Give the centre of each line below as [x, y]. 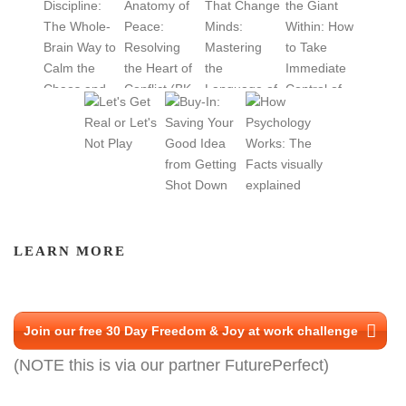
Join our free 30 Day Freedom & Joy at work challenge [191, 331]
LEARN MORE [70, 251]
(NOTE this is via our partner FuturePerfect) [171, 366]
